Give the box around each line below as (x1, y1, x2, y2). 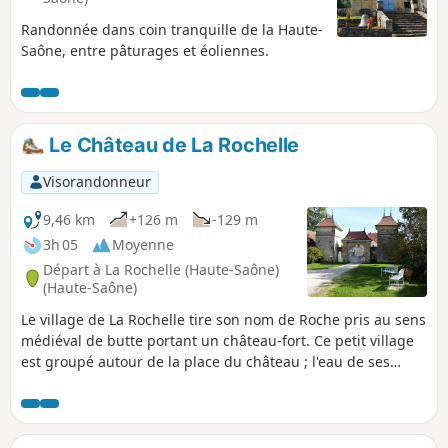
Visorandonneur (42, 172, 151, 192)
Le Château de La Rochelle (44, 133, 300, 158)
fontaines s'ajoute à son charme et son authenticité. (21, 373, 368, 393)
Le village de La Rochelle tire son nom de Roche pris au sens (21, 310, 426, 330)
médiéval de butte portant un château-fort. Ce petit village (21, 331, 414, 351)
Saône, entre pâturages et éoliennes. (21, 41, 269, 61)
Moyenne (112, 235, 174, 255)
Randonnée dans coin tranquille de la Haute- (21, 20, 323, 40)
